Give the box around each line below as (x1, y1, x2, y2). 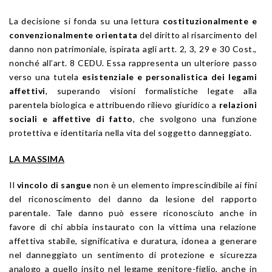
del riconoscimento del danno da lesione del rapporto (9, 193, 257, 204)
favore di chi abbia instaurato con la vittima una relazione (9, 221, 257, 232)
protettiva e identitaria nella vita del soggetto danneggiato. (9, 127, 252, 138)
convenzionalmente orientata (9, 29, 138, 40)
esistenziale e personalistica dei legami (81, 71, 257, 82)
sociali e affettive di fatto (9, 113, 133, 124)
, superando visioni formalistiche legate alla (45, 85, 257, 96)
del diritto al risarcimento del (137, 29, 257, 40)
